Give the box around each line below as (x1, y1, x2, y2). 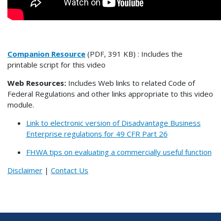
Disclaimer (7, 165, 42, 175)
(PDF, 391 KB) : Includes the (85, 48, 183, 59)
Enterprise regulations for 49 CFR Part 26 (26, 128, 168, 139)
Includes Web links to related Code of (66, 77, 195, 88)
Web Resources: (7, 77, 66, 88)
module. (7, 99, 34, 110)
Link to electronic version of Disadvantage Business (26, 117, 201, 128)
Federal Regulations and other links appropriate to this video (7, 88, 213, 99)
